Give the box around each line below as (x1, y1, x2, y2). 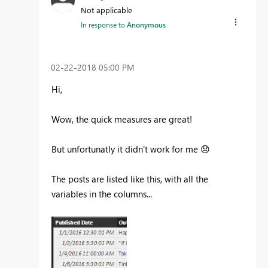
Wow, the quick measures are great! (51, 113, 192, 126)
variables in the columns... (51, 188, 154, 200)
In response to (81, 19, 127, 29)
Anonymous (127, 19, 166, 29)
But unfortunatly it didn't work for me (51, 143, 200, 156)
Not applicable (81, 4, 132, 15)
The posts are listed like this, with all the (51, 173, 208, 185)
